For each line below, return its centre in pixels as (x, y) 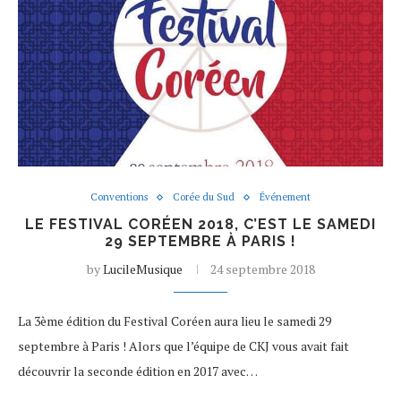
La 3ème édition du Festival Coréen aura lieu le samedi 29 (175, 321)
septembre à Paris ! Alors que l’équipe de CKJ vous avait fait (183, 346)
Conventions (119, 197)
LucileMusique (142, 269)
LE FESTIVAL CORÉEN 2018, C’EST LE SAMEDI (200, 224)
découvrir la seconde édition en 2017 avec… (138, 371)
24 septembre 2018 (262, 269)
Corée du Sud (204, 197)
